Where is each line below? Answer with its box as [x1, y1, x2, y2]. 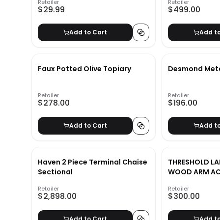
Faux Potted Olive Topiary [38, 64, 131, 74]
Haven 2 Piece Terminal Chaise [38, 157, 147, 167]
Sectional [38, 167, 73, 177]
